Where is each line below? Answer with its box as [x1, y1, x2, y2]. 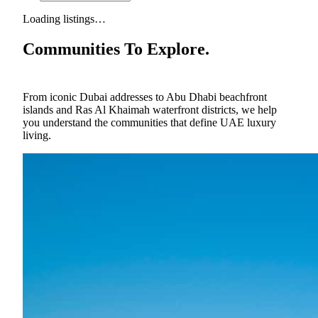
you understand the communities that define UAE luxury [23, 116, 276, 128]
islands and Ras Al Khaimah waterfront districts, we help [23, 103, 277, 116]
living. [23, 128, 51, 141]
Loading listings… [23, 12, 106, 25]
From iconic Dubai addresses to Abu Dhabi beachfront [23, 90, 267, 103]
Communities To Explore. [23, 39, 209, 58]
